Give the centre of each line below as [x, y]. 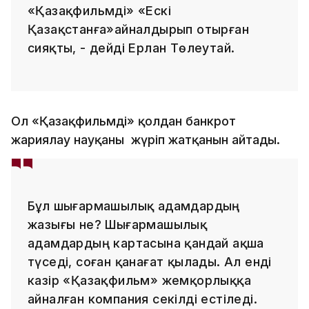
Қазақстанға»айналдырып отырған [138, 29]
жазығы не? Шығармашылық [118, 224]
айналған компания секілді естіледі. [142, 299]
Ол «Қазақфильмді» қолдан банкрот [123, 121]
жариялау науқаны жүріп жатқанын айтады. [146, 139]
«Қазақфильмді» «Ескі [99, 10]
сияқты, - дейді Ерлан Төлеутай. [131, 48]
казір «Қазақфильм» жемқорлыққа [139, 280]
